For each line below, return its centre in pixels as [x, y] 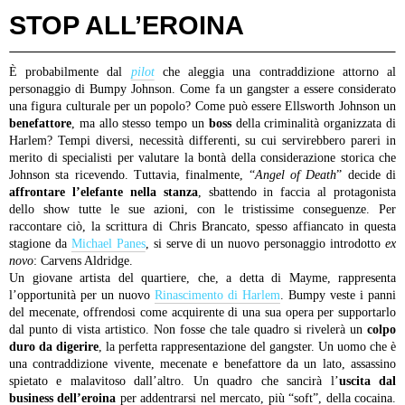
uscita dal [367, 381]
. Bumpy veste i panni [338, 296]
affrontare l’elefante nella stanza [104, 193]
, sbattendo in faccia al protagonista [297, 193]
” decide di [367, 175]
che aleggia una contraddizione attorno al [275, 72]
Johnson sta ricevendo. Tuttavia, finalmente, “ [132, 175]
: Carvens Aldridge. [83, 261]
